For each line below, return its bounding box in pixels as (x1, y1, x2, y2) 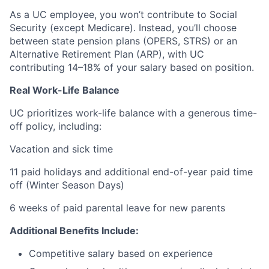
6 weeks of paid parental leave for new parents (10, 201, 225, 214)
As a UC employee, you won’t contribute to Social (10, 8, 237, 20)
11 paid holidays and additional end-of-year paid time (10, 165, 253, 178)
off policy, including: (10, 119, 101, 132)
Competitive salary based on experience (29, 247, 213, 259)
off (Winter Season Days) (10, 178, 124, 191)
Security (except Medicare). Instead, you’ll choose (10, 21, 237, 34)
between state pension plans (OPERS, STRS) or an (10, 34, 237, 47)
